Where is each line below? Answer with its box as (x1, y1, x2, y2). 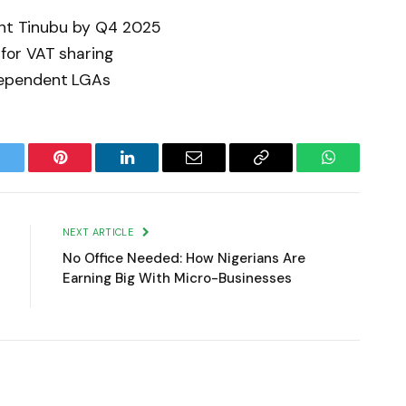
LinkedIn (125, 162, 186, 179)
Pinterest (58, 162, 116, 179)
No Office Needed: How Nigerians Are (63, 249, 305, 268)
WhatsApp (326, 162, 397, 179)
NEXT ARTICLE (63, 226, 137, 239)
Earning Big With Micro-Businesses (63, 269, 292, 288)
